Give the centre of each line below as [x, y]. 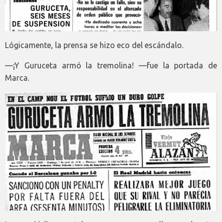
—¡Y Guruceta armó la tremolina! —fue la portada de [111, 66]
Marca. [17, 78]
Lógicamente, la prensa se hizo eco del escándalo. [94, 45]
